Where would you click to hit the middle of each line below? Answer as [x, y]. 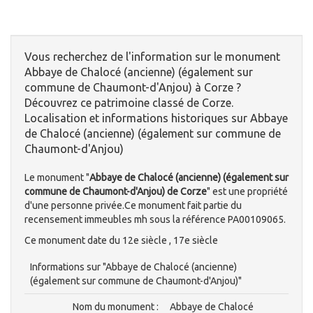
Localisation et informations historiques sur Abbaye [156, 118]
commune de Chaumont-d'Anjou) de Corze [116, 192]
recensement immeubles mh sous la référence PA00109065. [155, 220]
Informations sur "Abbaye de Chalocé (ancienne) [133, 267]
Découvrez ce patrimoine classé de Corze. [129, 103]
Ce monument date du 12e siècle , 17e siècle [121, 241]
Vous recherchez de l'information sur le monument [152, 57]
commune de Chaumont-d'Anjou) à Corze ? [133, 88]
